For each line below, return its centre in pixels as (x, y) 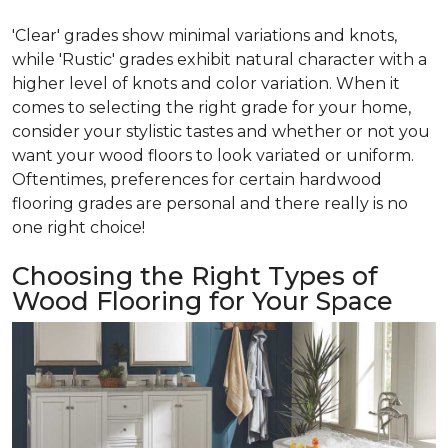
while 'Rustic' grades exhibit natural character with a (219, 59)
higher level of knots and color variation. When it (206, 83)
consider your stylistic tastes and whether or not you (221, 131)
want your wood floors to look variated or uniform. (213, 155)
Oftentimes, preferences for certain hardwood (197, 179)
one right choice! (78, 227)
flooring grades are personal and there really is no (210, 203)
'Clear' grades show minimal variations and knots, (204, 35)
